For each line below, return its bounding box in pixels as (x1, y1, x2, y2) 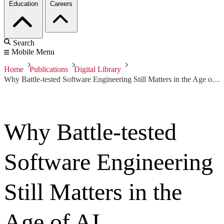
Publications (29, 65, 68, 74)
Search (13, 38, 34, 47)
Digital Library (74, 65, 121, 74)
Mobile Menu (11, 47, 54, 56)
